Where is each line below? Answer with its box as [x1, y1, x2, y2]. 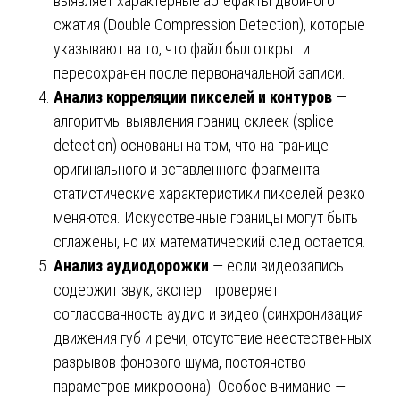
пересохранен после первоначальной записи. [54, 62, 346, 82]
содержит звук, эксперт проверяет [54, 279, 279, 299]
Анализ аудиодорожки [54, 255, 209, 275]
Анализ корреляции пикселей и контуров [54, 87, 332, 106]
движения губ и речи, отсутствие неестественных [54, 328, 371, 347]
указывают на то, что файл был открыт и [54, 38, 310, 58]
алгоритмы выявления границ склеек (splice [54, 111, 334, 130]
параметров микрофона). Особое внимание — [54, 376, 346, 396]
